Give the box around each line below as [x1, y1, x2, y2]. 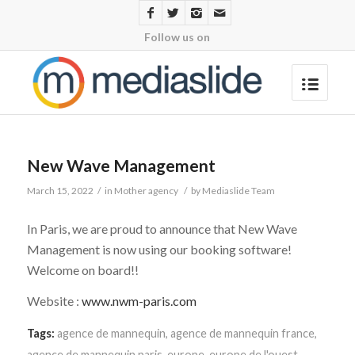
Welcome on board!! [26, 261, 139, 277]
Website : [26, 293, 82, 309]
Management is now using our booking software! [26, 241, 292, 257]
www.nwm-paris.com [81, 293, 197, 309]
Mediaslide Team [201, 185, 275, 197]
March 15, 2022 [26, 185, 94, 197]
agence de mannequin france [170, 326, 315, 340]
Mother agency [113, 185, 178, 197]
